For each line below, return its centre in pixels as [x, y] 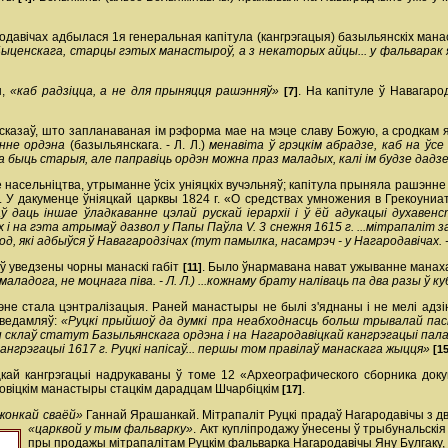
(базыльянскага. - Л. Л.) [137, 145]
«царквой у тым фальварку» [111, 429]
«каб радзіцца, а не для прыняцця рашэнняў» [145, 91]
